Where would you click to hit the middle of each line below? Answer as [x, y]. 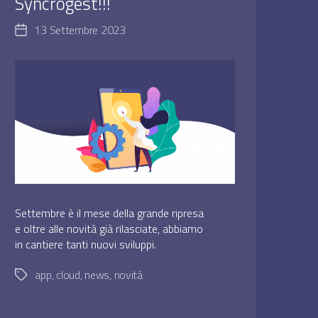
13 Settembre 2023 [80, 30]
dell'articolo [46, 49]
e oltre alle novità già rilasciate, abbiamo [109, 228]
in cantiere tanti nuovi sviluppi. [86, 244]
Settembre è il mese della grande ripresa [110, 213]
